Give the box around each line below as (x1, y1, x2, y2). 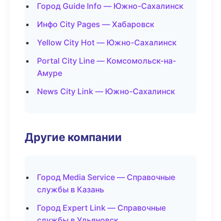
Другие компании (25, 130, 122, 144)
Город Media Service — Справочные (37, 172, 175, 182)
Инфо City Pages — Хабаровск (37, 19, 154, 29)
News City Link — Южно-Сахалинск (37, 86, 175, 96)
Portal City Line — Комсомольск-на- (37, 56, 176, 66)
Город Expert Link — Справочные (37, 203, 166, 213)
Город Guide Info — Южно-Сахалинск (37, 1, 184, 11)
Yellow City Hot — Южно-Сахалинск (37, 37, 177, 47)
